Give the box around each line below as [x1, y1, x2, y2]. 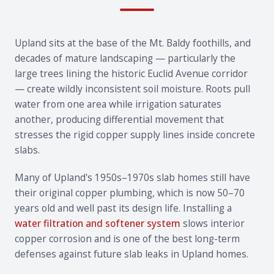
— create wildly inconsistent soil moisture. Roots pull [15, 82, 250, 95]
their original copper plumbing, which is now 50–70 [15, 186, 245, 199]
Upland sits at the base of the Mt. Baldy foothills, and [15, 36, 251, 50]
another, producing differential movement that [15, 113, 224, 126]
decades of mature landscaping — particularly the [15, 51, 235, 65]
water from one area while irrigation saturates [15, 97, 221, 111]
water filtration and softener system [15, 217, 180, 230]
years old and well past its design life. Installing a [15, 201, 232, 215]
